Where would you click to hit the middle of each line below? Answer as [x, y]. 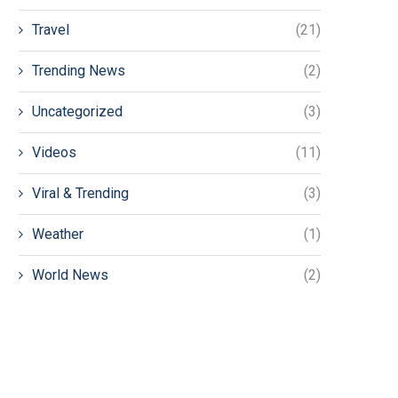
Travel [51, 30]
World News [70, 275]
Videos [54, 152]
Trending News [79, 71]
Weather [58, 234]
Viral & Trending [80, 193]
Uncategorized [77, 111]
